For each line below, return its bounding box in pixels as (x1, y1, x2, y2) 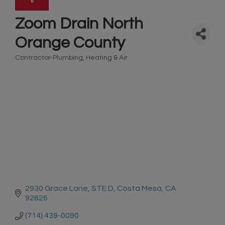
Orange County (15, 35, 125, 51)
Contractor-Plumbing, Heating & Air (15, 54, 128, 61)
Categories (15, 61, 52, 68)
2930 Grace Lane (25, 184, 88, 193)
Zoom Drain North (15, 16, 143, 32)
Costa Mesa (117, 184, 162, 193)
